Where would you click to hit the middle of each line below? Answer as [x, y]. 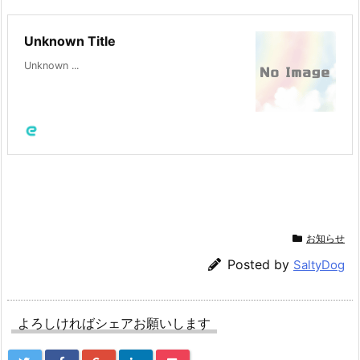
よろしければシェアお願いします [114, 323]
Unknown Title [70, 41]
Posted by [260, 264]
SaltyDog [319, 264]
